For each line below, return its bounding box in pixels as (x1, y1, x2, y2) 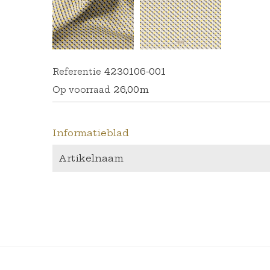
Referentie (52, 66, 101, 77)
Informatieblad (52, 127, 129, 139)
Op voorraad (52, 84, 110, 95)
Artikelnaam (58, 152, 124, 164)
